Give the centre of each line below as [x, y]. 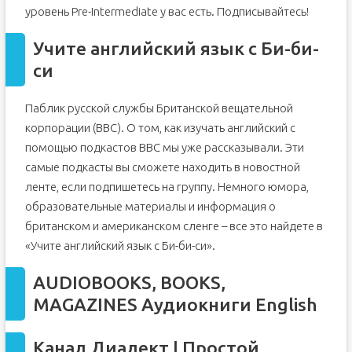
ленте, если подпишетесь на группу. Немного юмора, [167, 187]
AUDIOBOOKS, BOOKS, [129, 282]
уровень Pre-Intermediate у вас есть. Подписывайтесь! [167, 11]
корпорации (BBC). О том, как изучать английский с [160, 128]
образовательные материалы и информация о [150, 206]
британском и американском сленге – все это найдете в [174, 226]
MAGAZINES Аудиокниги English [175, 304]
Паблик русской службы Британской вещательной [159, 108]
